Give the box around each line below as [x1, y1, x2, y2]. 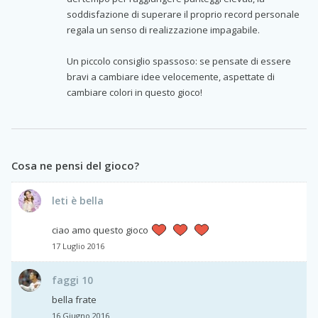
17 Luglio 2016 [52, 240, 104, 251]
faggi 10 [52, 273, 93, 287]
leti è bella [52, 193, 104, 207]
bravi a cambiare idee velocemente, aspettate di [67, 70, 275, 83]
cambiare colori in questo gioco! [67, 85, 202, 99]
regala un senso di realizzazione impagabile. [67, 23, 260, 36]
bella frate [52, 292, 97, 306]
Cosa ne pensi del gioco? [11, 158, 139, 172]
